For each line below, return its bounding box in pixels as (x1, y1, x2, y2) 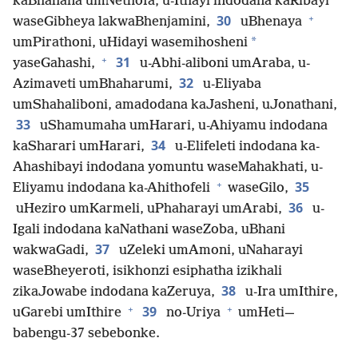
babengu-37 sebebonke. (13, 326, 160, 342)
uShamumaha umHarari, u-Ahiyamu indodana (37, 118, 328, 134)
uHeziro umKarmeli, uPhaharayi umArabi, (13, 201, 282, 217)
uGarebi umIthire (13, 305, 125, 321)
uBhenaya (237, 14, 305, 30)
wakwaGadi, (13, 243, 89, 259)
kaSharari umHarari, (13, 139, 145, 155)
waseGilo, (225, 181, 288, 197)
